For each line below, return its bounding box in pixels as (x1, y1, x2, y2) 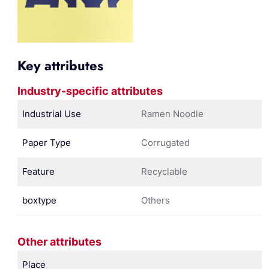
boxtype (22, 194, 56, 206)
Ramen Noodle (141, 107, 204, 119)
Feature (22, 165, 55, 177)
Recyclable (141, 165, 187, 177)
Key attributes (17, 55, 103, 75)
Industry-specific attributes (17, 84, 163, 97)
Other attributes (17, 235, 101, 248)
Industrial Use (22, 107, 81, 119)
